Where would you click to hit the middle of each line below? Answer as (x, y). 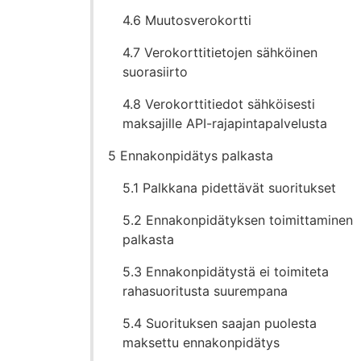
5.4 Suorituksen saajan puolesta (220, 324)
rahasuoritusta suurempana (205, 291)
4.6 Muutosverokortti (187, 21)
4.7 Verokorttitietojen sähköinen (220, 53)
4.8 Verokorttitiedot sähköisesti (219, 104)
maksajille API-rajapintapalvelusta (225, 124)
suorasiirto (156, 72)
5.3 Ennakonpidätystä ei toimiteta (226, 272)
